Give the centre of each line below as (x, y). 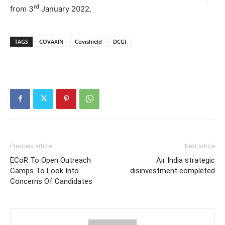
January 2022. (65, 9)
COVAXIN (51, 41)
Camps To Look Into (44, 171)
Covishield (88, 41)
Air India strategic (186, 160)
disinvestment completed (173, 171)
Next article (200, 146)
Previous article (31, 146)
